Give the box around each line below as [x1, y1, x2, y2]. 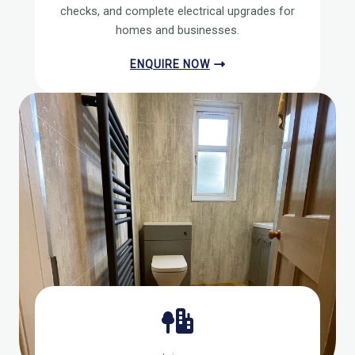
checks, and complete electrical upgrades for [60, 4, 295, 18]
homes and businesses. [116, 23, 239, 37]
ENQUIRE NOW [130, 58, 210, 71]
